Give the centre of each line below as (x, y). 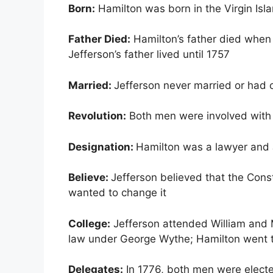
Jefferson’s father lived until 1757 (149, 55)
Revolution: (97, 116)
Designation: (102, 147)
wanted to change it (117, 193)
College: (89, 223)
